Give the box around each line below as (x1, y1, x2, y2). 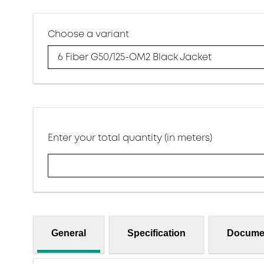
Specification (127, 227, 186, 238)
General (51, 227, 86, 238)
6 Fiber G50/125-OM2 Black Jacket (58, 51, 212, 64)
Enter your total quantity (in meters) (48, 131, 212, 144)
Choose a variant (48, 27, 129, 41)
